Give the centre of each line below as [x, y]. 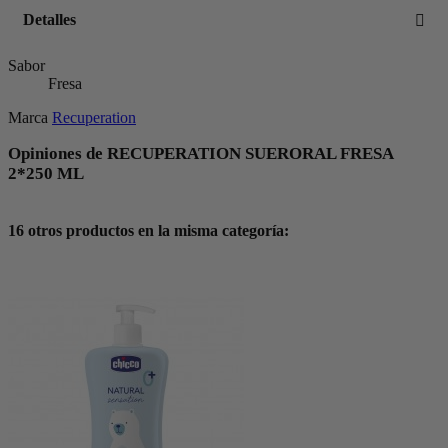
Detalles [49, 19]
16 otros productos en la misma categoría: [148, 230]
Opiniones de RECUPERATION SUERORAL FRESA [200, 153]
